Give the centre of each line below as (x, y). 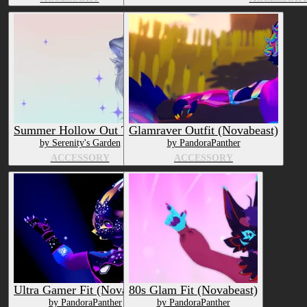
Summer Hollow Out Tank (80, 131)
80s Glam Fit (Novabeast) (193, 290)
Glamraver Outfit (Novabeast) (204, 131)
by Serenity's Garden (80, 143)
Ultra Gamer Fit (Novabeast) (85, 290)
